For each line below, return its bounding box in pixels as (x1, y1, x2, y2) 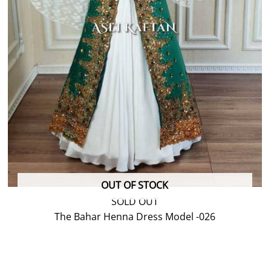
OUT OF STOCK (101, 178, 169, 192)
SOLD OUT (111, 195, 158, 209)
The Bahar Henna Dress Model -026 (54, 210, 215, 224)
